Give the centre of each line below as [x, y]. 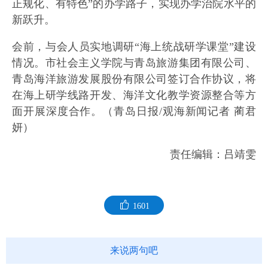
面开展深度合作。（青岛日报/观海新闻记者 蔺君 [134, 112]
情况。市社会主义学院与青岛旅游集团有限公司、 [134, 63]
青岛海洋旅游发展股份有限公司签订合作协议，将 [134, 79]
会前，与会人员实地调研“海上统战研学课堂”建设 [134, 47]
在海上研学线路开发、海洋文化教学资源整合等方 [134, 95]
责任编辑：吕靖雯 [213, 155]
